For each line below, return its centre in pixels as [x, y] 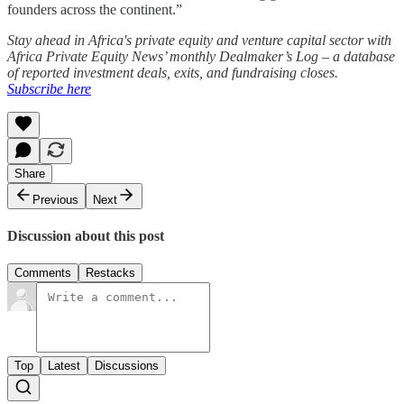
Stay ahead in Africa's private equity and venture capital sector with [199, 40]
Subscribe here [49, 88]
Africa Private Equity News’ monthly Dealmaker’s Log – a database [201, 56]
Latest [64, 366]
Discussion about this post [86, 235]
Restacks [110, 273]
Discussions [127, 366]
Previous [55, 199]
